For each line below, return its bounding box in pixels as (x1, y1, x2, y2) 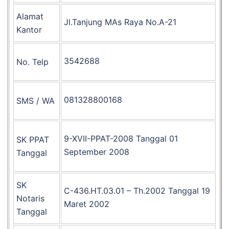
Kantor (16, 25, 42, 35)
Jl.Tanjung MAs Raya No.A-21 (64, 17, 176, 27)
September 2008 (64, 147, 129, 157)
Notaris (16, 193, 44, 203)
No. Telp (16, 57, 49, 67)
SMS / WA (16, 96, 55, 106)
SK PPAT (16, 134, 49, 145)
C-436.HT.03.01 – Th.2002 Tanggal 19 (64, 186, 210, 196)
